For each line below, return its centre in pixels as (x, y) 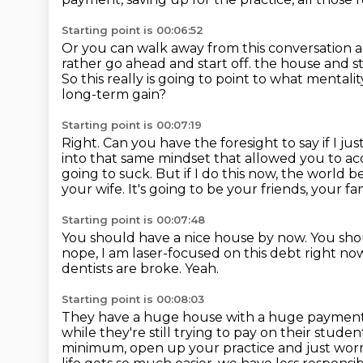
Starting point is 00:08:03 (133, 299)
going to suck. (109, 174)
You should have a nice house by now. (186, 238)
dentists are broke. (123, 269)
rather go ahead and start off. (158, 64)
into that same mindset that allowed (181, 158)
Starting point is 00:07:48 (133, 220)
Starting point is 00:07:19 (132, 125)
